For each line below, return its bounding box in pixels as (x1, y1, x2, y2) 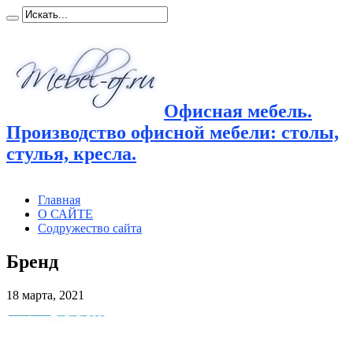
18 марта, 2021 (6, 288, 84, 302)
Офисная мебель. (164, 100, 312, 121)
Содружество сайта (38, 221, 142, 235)
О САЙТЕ (38, 206, 93, 221)
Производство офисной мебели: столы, (6, 121, 339, 143)
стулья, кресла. (6, 143, 136, 164)
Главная (38, 192, 80, 206)
